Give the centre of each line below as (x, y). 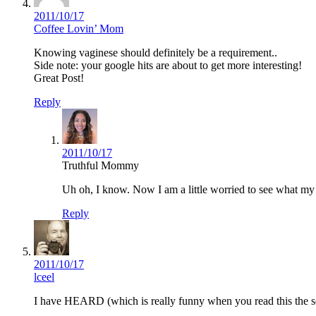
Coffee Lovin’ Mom (79, 28)
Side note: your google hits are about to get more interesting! (168, 65)
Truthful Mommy (101, 165)
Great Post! (59, 78)
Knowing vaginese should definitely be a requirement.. (156, 52)
